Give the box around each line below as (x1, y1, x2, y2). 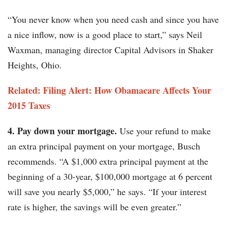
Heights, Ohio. (8, 59, 62, 71)
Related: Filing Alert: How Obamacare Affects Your (8, 84, 211, 97)
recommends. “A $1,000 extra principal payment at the (8, 155, 208, 168)
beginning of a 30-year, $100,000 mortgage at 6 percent (8, 170, 212, 183)
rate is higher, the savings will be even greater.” (8, 201, 181, 213)
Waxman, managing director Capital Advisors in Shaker (8, 44, 213, 56)
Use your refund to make (120, 125, 211, 137)
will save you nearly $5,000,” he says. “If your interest (8, 185, 207, 198)
